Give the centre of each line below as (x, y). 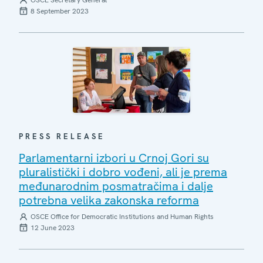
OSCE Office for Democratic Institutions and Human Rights (122, 217)
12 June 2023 (53, 228)
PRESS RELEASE (62, 136)
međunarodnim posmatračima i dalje (116, 186)
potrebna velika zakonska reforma (109, 200)
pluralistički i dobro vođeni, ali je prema (123, 172)
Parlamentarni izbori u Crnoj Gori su (114, 158)
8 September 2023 (60, 11)
